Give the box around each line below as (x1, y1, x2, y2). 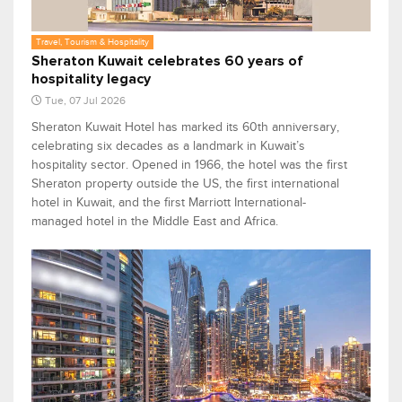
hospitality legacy (31, 71, 151, 86)
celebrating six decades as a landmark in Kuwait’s (31, 138, 305, 153)
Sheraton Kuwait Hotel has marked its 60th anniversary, (31, 119, 339, 134)
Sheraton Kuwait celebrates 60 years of (31, 53, 303, 68)
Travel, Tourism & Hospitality (36, 36, 149, 47)
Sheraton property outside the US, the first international (31, 176, 339, 190)
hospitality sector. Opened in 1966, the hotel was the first (31, 157, 347, 171)
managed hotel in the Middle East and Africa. (31, 214, 278, 228)
